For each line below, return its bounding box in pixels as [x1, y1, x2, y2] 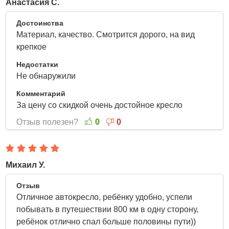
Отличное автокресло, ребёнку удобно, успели [16, 193, 193, 201]
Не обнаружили [16, 72, 80, 80]
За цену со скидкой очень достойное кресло [16, 101, 185, 109]
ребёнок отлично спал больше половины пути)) [16, 217, 196, 226]
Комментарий [16, 89, 66, 98]
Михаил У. [6, 161, 45, 169]
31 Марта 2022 [162, 181, 218, 190]
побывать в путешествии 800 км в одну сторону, [16, 205, 199, 214]
